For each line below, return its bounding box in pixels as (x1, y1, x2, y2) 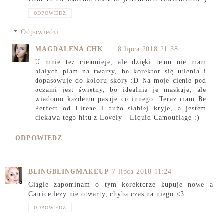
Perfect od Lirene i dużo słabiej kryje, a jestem (35, 105, 206, 112)
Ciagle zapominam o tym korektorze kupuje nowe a (28, 181, 213, 188)
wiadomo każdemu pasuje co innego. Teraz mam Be (35, 95, 206, 103)
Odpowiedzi (21, 28, 59, 36)
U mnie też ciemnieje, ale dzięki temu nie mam (35, 58, 206, 66)
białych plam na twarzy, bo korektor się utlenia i (35, 68, 206, 75)
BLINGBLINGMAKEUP (28, 167, 109, 175)
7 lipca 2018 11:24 (112, 167, 172, 175)
